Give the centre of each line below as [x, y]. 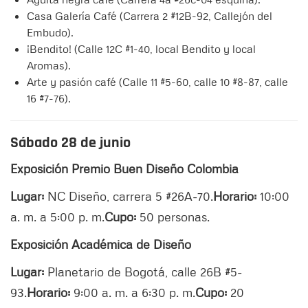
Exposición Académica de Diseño [101, 244]
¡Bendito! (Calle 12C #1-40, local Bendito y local [141, 48]
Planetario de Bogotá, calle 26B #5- [143, 271]
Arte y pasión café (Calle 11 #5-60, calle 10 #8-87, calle [157, 81]
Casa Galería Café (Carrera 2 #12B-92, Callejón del [150, 15]
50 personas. [173, 216]
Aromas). [49, 65]
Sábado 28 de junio [70, 143]
